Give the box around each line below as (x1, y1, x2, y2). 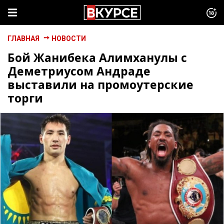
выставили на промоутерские (7, 76, 193, 92)
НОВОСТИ (51, 34, 86, 42)
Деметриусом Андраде (7, 63, 150, 79)
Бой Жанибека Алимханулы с (7, 49, 187, 65)
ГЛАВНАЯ (7, 34, 39, 42)
